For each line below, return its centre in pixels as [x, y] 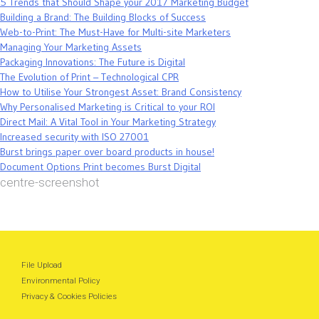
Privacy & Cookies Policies [69, 297]
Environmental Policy [61, 281]
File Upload [42, 265]
